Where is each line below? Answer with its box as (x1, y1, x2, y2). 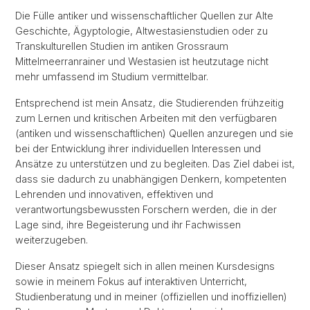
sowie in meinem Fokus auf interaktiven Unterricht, (15, 275, 247, 287)
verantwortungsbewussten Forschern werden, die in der (15, 203, 277, 215)
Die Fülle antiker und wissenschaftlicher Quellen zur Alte (15, 10, 273, 21)
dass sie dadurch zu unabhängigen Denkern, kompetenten (15, 173, 286, 185)
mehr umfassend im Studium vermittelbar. (15, 71, 208, 82)
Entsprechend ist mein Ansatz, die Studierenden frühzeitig (15, 97, 284, 109)
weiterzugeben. (15, 234, 88, 246)
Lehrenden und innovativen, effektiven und (15, 188, 213, 200)
